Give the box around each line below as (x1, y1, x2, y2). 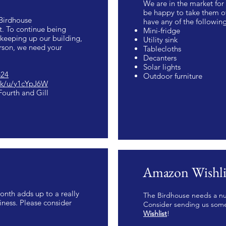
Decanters (143, 53, 177, 63)
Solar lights (143, 62, 181, 72)
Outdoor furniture (143, 71, 202, 81)
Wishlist (143, 209, 167, 218)
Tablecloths (143, 44, 181, 54)
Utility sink (143, 35, 178, 45)
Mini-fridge (143, 26, 180, 36)
